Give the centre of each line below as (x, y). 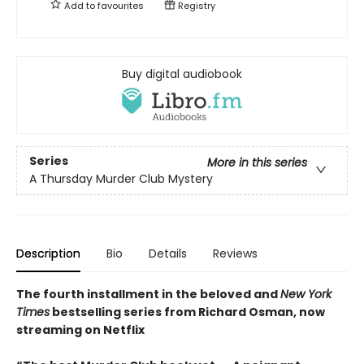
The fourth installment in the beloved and (148, 294)
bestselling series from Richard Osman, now (187, 312)
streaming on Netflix (80, 329)
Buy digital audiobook (182, 74)
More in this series (257, 163)
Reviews (235, 253)
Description (48, 253)
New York (306, 294)
